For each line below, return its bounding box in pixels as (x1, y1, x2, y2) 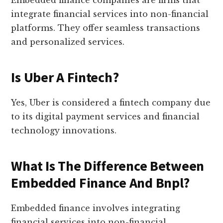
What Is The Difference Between (11, 157, 204, 175)
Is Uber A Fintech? (11, 68, 119, 87)
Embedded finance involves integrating (11, 203, 181, 214)
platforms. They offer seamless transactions (11, 23, 201, 33)
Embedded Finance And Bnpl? (11, 174, 190, 192)
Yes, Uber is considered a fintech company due (11, 98, 211, 108)
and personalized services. (11, 37, 125, 47)
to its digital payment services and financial (11, 111, 200, 122)
